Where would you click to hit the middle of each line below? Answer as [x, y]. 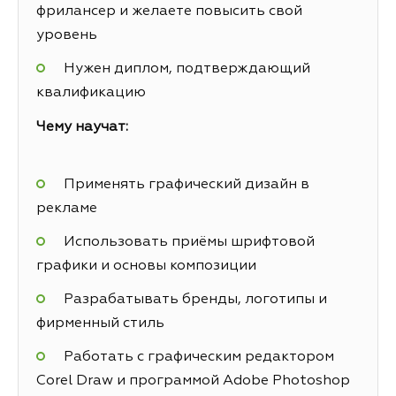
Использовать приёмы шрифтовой [189, 243]
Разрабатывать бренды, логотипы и [195, 300]
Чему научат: [82, 127]
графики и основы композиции [146, 267]
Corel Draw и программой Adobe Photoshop [193, 381]
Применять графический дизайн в [186, 184]
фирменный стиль [100, 324]
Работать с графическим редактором [198, 358]
